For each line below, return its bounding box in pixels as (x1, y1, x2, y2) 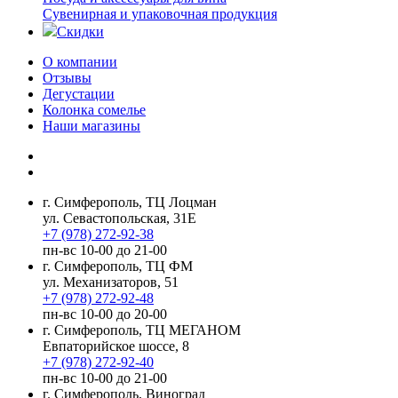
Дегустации (43, 86, 115, 101)
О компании (43, 54, 117, 69)
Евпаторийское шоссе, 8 (43, 338, 189, 354)
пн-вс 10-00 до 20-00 (43, 306, 167, 322)
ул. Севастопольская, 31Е (43, 211, 196, 226)
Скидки (57, 24, 104, 39)
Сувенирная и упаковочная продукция (43, 6, 277, 21)
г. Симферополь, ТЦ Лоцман (43, 195, 217, 210)
